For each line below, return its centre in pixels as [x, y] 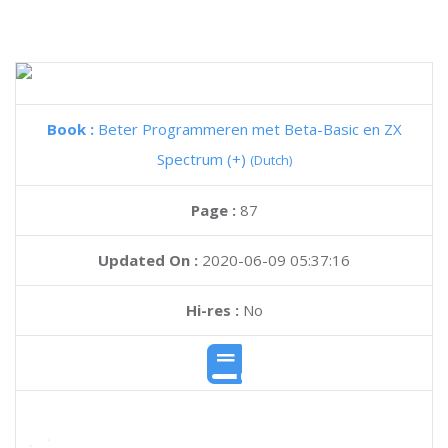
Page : [215, 210]
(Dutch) [270, 160]
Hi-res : [212, 310]
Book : [72, 129]
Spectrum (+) [203, 159]
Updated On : [148, 260]
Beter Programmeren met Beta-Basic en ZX [249, 129]
